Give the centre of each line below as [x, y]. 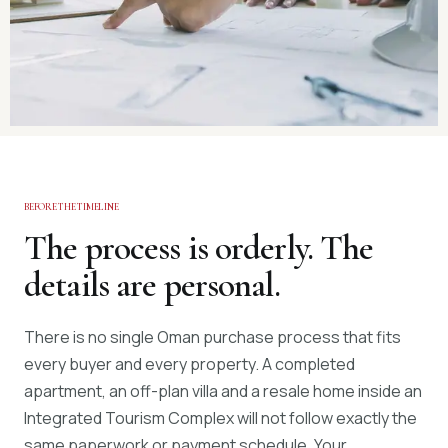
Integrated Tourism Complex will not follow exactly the [220, 418]
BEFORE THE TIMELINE [71, 207]
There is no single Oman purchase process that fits [212, 337]
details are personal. [152, 285]
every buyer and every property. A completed [189, 364]
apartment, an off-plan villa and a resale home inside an [223, 391]
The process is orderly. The [199, 248]
